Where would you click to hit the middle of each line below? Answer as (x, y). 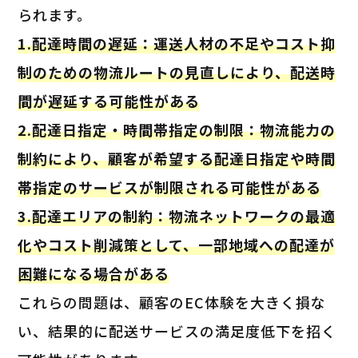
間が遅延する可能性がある (109, 100)
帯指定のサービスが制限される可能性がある (170, 187)
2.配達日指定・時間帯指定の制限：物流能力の (177, 129)
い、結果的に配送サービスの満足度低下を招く (177, 330)
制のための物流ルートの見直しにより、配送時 (177, 72)
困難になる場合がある (94, 273)
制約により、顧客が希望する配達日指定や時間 (177, 158)
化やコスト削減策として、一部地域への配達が (177, 244)
